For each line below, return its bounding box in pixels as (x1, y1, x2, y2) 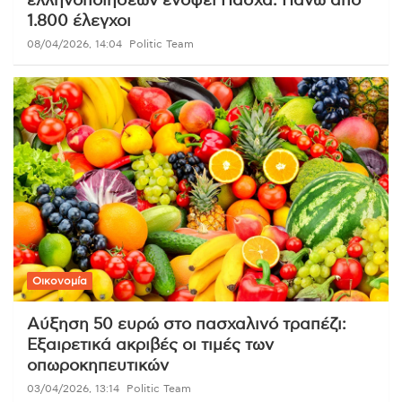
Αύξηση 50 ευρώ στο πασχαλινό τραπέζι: (27, 317, 346, 334)
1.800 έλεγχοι (27, 13, 131, 30)
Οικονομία (32, 275, 87, 287)
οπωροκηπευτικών (27, 358, 169, 375)
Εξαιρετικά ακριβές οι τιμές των (27, 337, 274, 354)
